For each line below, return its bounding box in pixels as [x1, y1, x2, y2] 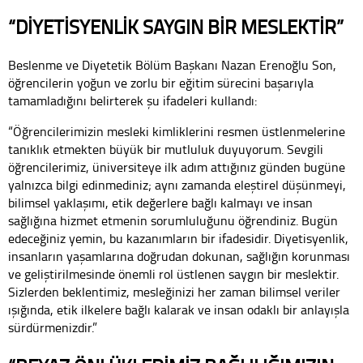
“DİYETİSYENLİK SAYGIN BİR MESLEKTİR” [8, 13, 344, 41]
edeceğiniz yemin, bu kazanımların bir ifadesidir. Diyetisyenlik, [8, 229, 348, 248]
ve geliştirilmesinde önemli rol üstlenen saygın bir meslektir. [8, 265, 339, 284]
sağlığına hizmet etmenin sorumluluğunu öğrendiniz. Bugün [8, 211, 338, 230]
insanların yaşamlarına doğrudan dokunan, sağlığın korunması [8, 247, 350, 266]
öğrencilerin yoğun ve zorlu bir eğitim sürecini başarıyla [8, 74, 314, 92]
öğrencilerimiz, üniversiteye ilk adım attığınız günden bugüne [8, 158, 345, 177]
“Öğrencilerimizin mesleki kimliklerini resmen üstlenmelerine [8, 122, 345, 141]
